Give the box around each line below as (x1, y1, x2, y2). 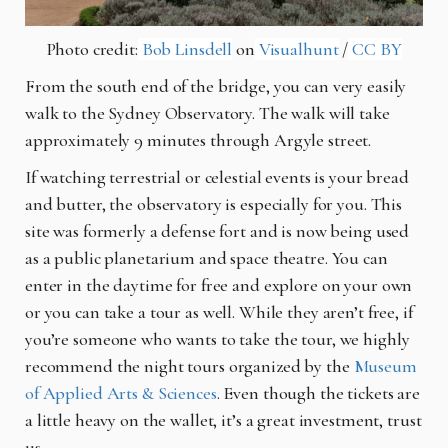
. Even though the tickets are (216, 381, 421, 404)
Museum (353, 354, 417, 377)
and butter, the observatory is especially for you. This (25, 192, 403, 215)
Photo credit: (46, 37, 138, 60)
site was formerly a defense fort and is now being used (25, 219, 410, 242)
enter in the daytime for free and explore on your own (25, 273, 413, 296)
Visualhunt (254, 37, 339, 60)
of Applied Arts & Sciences (25, 381, 217, 404)
